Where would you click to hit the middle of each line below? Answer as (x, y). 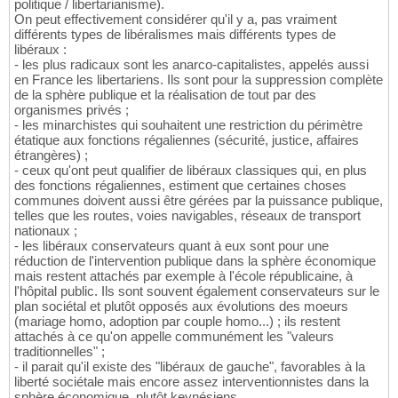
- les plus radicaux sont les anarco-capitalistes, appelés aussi (191, 64)
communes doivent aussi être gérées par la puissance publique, (199, 200)
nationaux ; (46, 230)
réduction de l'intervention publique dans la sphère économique (195, 260)
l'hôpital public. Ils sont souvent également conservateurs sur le (197, 291)
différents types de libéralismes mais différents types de (175, 34)
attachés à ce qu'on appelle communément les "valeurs (174, 336)
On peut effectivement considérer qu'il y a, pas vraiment (175, 19)
